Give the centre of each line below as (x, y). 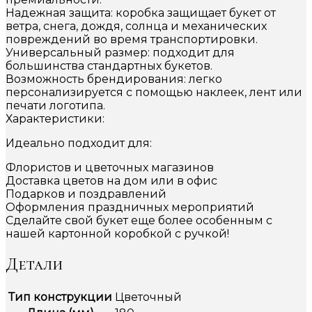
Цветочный (148, 297)
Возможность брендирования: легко (114, 79)
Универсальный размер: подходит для (120, 52)
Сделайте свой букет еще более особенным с (139, 220)
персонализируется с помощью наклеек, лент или (154, 92)
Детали (34, 264)
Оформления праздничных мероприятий (130, 207)
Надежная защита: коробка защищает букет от (141, 13)
